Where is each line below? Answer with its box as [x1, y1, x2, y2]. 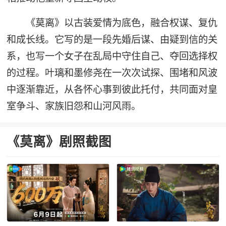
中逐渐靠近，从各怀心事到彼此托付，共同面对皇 [6, 83, 217, 95]
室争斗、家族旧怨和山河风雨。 [6, 99, 141, 112]
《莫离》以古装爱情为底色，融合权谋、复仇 [26, 16, 218, 29]
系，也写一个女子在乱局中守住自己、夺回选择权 [6, 49, 217, 62]
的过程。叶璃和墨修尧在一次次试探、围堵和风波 [6, 66, 217, 79]
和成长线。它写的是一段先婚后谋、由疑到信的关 [6, 33, 217, 45]
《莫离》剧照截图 [6, 134, 111, 150]
